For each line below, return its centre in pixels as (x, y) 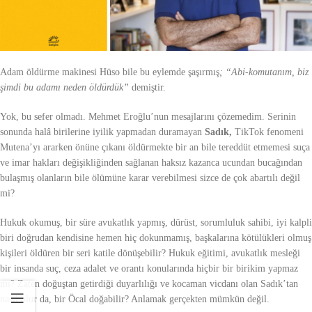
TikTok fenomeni (268, 132)
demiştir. (149, 87)
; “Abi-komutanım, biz (264, 72)
